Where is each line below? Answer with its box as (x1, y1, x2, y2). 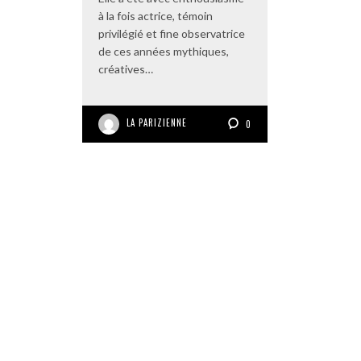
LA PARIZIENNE (127, 115, 187, 129)
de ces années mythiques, (98, 44, 229, 58)
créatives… (98, 61, 153, 76)
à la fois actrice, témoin (98, 8, 213, 23)
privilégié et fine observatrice (98, 26, 245, 40)
